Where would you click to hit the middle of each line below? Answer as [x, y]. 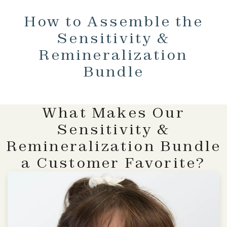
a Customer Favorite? [113, 162]
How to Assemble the [113, 21]
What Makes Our [113, 112]
